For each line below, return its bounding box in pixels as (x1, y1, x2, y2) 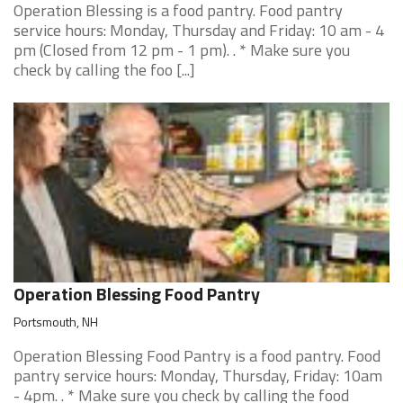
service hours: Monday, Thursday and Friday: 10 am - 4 (13, 18, 384, 42)
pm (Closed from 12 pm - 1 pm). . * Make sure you (13, 38, 350, 62)
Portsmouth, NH (13, 312, 98, 331)
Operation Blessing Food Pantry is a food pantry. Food (13, 344, 381, 368)
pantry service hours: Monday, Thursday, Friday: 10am (13, 363, 382, 388)
